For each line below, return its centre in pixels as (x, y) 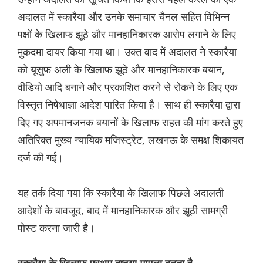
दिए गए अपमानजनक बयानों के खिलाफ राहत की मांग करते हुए (130, 122)
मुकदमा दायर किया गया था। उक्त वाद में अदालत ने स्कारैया (127, 52)
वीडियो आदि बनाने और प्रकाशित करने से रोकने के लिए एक (127, 87)
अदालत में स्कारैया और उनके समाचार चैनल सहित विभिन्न (124, 17)
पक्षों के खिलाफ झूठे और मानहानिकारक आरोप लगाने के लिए (127, 34)
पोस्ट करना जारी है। (56, 228)
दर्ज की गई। (41, 158)
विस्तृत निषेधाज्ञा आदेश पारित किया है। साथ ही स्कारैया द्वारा (129, 105)
